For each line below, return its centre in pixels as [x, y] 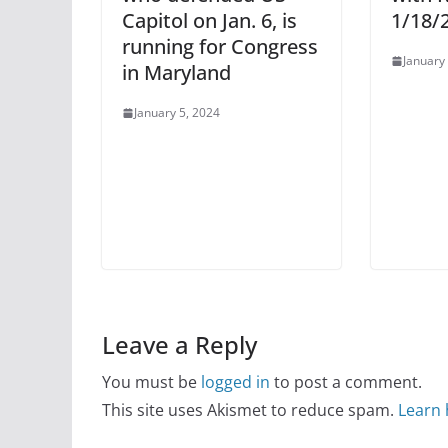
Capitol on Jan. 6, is [209, 21]
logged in [235, 381]
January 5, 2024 [177, 113]
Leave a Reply [179, 344]
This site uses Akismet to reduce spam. [250, 409]
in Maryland [176, 73]
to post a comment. [346, 381]
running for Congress [220, 47]
